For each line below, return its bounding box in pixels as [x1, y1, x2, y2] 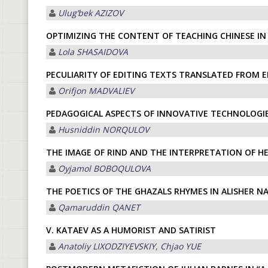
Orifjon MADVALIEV [58, 85, 134, 96]
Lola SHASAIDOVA [58, 46, 128, 57]
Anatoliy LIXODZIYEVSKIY [58, 240, 156, 252]
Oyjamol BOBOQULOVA [58, 163, 151, 174]
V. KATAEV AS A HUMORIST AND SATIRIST [46, 224, 216, 236]
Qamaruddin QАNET [58, 202, 140, 213]
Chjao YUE [160, 240, 201, 252]
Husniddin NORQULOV [58, 124, 149, 135]
